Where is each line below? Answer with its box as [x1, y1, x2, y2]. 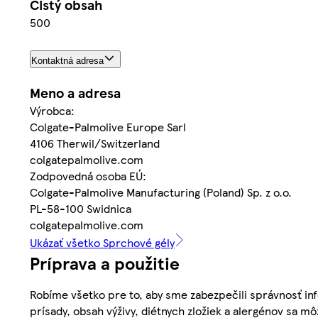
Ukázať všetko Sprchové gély [30, 234, 175, 251]
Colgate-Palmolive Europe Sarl [30, 118, 186, 135]
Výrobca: [30, 102, 75, 119]
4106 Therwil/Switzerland [30, 134, 160, 151]
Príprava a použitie [30, 250, 180, 275]
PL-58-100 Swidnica [30, 199, 131, 216]
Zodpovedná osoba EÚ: [30, 167, 146, 184]
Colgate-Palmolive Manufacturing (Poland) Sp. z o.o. [30, 183, 292, 200]
